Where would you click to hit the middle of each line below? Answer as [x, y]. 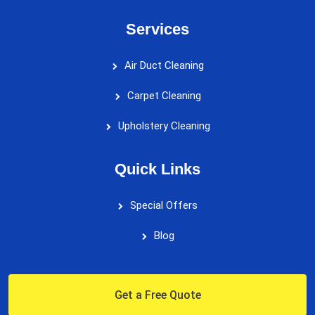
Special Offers [164, 205]
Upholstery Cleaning [164, 126]
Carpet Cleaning [164, 95]
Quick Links [157, 169]
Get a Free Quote [157, 295]
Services [157, 29]
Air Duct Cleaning [164, 65]
